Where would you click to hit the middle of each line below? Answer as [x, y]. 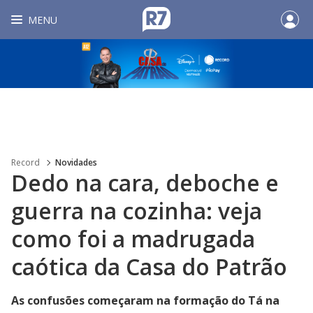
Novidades [76, 162]
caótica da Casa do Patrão [149, 267]
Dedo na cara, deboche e [145, 183]
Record [26, 162]
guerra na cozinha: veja [137, 211]
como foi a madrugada [133, 239]
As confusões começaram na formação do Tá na [145, 300]
